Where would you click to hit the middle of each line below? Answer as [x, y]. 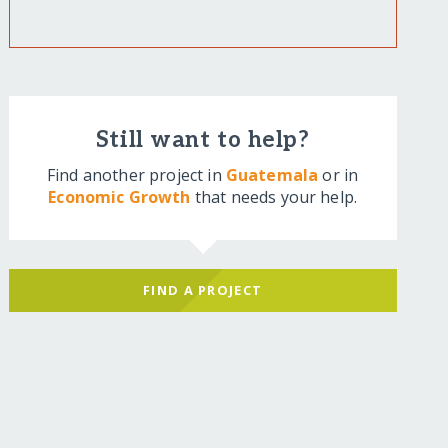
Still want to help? [202, 141]
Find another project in [136, 175]
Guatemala [272, 175]
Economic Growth [119, 197]
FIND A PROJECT [203, 290]
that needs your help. [274, 197]
